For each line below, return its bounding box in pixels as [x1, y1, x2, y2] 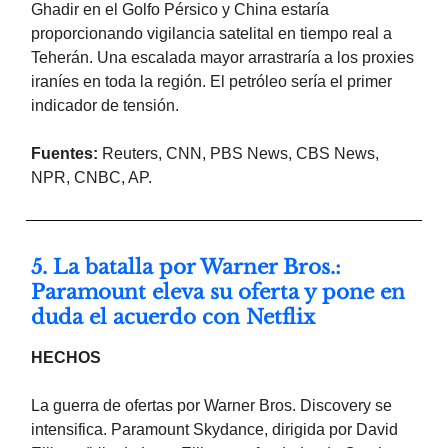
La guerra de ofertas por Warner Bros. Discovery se [31, 397, 392, 415]
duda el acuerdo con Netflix [31, 305, 315, 330]
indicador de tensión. [31, 97, 179, 115]
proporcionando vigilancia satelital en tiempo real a [31, 25, 392, 43]
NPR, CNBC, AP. [31, 169, 152, 187]
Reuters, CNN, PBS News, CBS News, [98, 145, 379, 163]
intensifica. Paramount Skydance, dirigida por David [31, 421, 398, 439]
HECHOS [31, 349, 101, 367]
